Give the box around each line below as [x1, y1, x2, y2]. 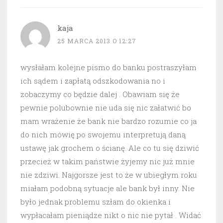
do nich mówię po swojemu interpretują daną [20, 129, 186, 140]
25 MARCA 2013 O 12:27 [57, 37, 136, 45]
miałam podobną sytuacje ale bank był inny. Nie [20, 183, 195, 194]
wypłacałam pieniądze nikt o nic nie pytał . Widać [20, 210, 201, 221]
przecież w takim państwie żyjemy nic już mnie [20, 156, 195, 167]
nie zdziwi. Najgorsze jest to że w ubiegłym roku [20, 170, 197, 180]
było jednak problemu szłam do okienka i [20, 197, 171, 207]
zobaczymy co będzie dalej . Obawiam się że [20, 89, 180, 100]
